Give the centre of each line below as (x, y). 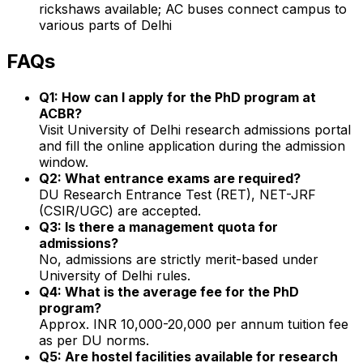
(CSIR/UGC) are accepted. (120, 210)
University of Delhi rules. (115, 275)
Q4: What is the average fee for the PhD (169, 291)
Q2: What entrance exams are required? (170, 178)
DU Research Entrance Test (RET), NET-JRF (177, 194)
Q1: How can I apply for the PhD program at (177, 97)
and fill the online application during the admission (192, 145)
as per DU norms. (94, 340)
